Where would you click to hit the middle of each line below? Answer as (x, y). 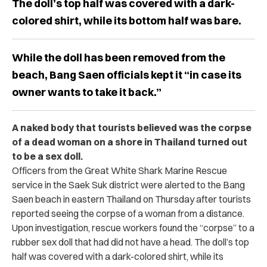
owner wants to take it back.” (87, 92)
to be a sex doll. (47, 156)
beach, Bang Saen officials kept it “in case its (127, 74)
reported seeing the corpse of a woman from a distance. (128, 213)
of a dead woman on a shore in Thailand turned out (130, 142)
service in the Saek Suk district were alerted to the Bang (128, 184)
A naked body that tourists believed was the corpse (132, 127)
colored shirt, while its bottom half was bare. (127, 20)
